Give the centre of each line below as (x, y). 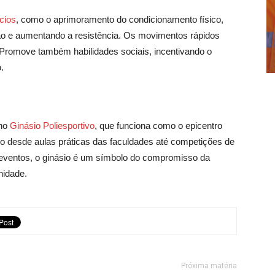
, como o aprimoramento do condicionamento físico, (120, 20)
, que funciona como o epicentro (158, 126)
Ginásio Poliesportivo (51, 126)
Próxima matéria (209, 266)
